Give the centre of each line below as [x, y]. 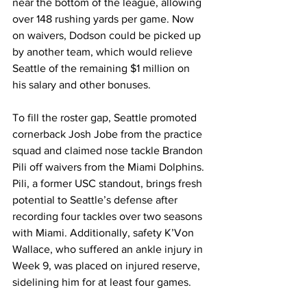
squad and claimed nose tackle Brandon [109, 151]
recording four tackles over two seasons [109, 217]
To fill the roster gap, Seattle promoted [106, 118]
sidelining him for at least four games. [102, 282]
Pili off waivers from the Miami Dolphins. [110, 167]
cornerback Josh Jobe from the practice [109, 134]
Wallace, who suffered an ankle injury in [109, 249]
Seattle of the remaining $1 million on [102, 69]
